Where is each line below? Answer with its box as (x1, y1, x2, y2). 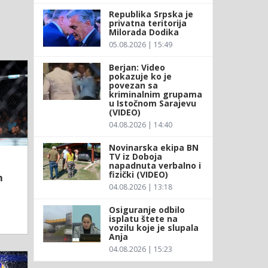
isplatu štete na (108, 212, 178, 224)
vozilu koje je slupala (108, 221, 199, 233)
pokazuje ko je (108, 70, 172, 82)
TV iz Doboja (108, 150, 162, 162)
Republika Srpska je (108, 8, 193, 20)
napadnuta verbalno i (108, 159, 201, 171)
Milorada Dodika (108, 26, 181, 38)
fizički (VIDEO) (108, 168, 168, 180)
